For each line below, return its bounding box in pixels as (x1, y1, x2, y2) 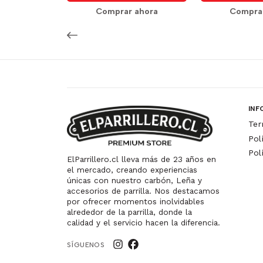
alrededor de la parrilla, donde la (67, 207, 192, 217)
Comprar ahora (96, 6, 158, 17)
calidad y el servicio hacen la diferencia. (67, 217, 220, 227)
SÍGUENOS (67, 240, 105, 249)
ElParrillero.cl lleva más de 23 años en (67, 154, 216, 164)
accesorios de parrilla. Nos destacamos (67, 186, 220, 195)
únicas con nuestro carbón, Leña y (67, 175, 202, 185)
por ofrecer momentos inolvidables (67, 196, 204, 206)
